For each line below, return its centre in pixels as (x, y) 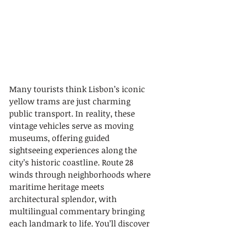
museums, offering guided (60, 138)
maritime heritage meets (58, 187)
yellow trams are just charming (71, 101)
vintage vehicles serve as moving (72, 126)
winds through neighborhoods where (81, 175)
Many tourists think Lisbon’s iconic (78, 89)
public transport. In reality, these (73, 113)
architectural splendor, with (64, 199)
